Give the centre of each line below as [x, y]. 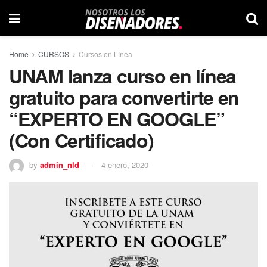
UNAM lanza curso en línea [122, 76]
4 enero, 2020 [125, 164]
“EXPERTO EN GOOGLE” [117, 119]
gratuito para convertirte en [124, 97]
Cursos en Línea [105, 54]
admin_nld [60, 164]
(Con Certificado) [81, 140]
